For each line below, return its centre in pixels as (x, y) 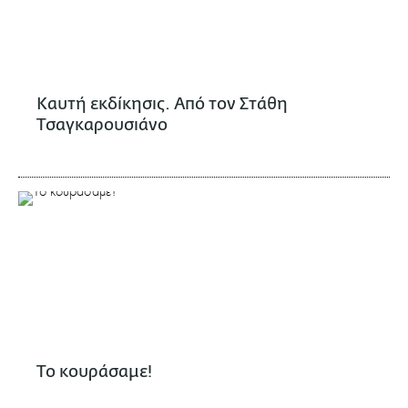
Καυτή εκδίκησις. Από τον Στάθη (162, 104)
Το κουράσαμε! (94, 372)
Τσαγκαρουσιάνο (102, 125)
